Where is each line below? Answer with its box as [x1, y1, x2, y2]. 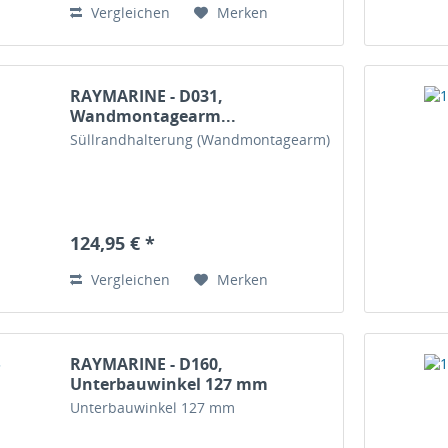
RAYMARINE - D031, [70, 85, 224, 108]
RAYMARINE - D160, [70, 353, 224, 376]
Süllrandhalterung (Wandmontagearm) [70, 130, 331, 150]
